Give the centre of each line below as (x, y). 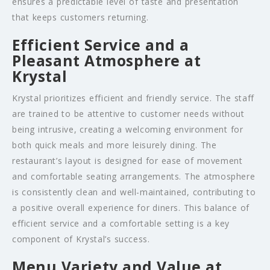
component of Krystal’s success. (81, 239)
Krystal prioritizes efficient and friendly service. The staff (133, 98)
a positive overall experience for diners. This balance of (131, 207)
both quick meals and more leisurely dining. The (115, 145)
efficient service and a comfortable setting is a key (121, 223)
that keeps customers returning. (80, 17)
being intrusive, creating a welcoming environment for (128, 129)
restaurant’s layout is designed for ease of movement (127, 160)
